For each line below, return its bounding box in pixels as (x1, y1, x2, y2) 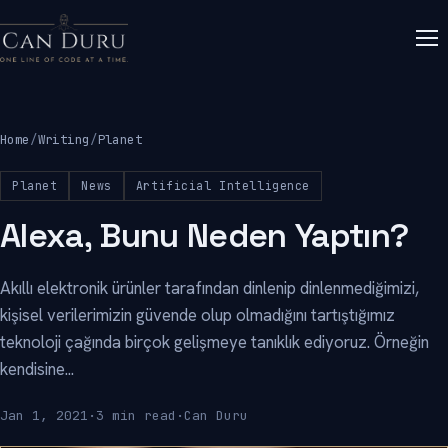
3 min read (96, 407, 176, 424)
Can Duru (184, 407, 248, 424)
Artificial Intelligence (135, 178, 311, 193)
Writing (37, 131, 90, 148)
